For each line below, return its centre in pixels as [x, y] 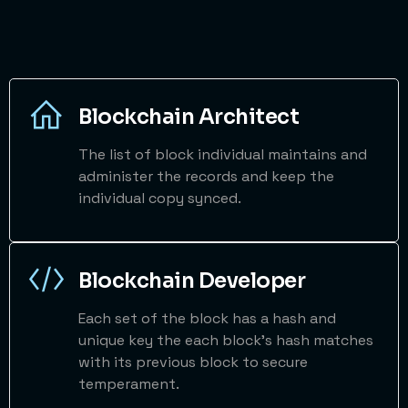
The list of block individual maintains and [223, 155]
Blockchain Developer [192, 280]
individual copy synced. [160, 199]
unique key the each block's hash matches [226, 340]
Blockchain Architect [189, 117]
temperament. [129, 383]
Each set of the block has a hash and [207, 318]
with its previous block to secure [193, 362]
